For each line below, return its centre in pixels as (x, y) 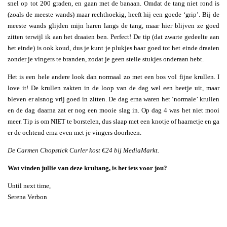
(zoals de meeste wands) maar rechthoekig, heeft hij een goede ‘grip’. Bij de (113, 15)
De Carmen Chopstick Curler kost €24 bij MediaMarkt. (83, 150)
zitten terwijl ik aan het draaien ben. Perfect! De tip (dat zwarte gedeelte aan (113, 37)
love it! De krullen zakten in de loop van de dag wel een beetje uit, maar (113, 88)
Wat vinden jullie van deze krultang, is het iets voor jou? (87, 168)
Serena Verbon (27, 197)
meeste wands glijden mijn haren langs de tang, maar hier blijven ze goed (113, 26)
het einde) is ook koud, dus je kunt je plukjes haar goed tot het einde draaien (113, 48)
